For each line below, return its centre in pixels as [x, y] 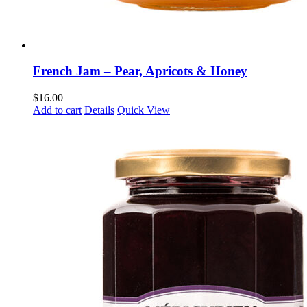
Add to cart [57, 110]
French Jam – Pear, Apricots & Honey [140, 71]
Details [99, 110]
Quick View [144, 110]
